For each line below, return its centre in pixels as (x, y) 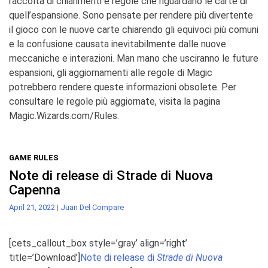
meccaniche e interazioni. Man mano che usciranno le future (134, 58)
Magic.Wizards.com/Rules (63, 115)
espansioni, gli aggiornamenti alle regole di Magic (111, 72)
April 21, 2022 (32, 207)
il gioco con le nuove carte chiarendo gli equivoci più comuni (134, 29)
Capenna (35, 189)
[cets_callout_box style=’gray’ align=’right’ (98, 243)
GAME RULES (34, 157)
